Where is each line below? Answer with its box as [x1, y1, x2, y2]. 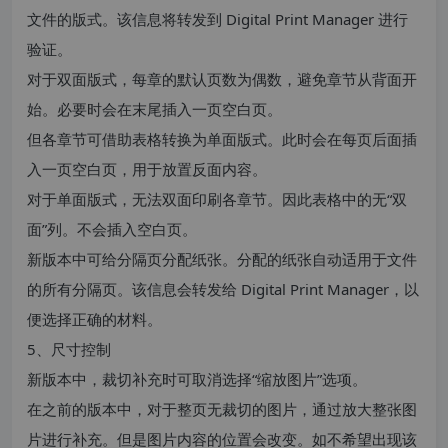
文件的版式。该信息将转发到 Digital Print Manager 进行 [27, 8, 408, 29]
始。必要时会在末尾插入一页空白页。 [27, 98, 282, 119]
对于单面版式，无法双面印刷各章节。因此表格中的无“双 [27, 188, 407, 209]
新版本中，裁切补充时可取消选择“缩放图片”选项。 [27, 368, 367, 389]
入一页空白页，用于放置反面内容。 [27, 158, 267, 179]
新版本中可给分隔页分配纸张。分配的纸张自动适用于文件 [27, 248, 417, 269]
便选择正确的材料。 [27, 308, 162, 329]
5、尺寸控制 [27, 338, 111, 359]
